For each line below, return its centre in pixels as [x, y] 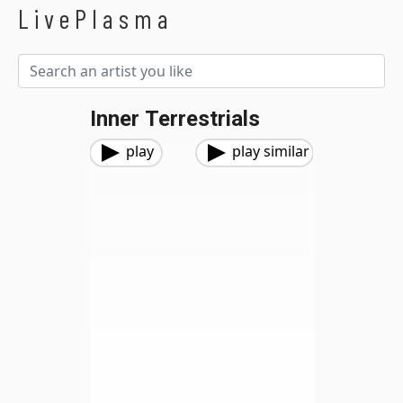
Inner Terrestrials [175, 119]
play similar [271, 151]
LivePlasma [96, 18]
